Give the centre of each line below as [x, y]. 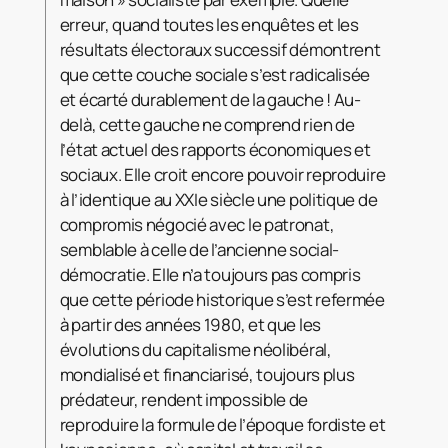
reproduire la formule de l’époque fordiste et [222, 424]
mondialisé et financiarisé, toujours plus [207, 374]
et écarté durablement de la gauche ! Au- [210, 99]
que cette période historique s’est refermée [222, 299]
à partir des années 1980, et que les [190, 324]
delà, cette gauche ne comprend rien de [207, 124]
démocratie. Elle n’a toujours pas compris [210, 274]
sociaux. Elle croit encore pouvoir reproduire [222, 174]
